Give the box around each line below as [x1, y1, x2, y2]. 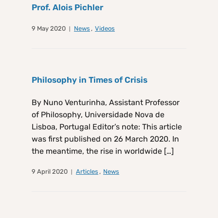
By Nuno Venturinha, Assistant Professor [32, 98, 180, 108]
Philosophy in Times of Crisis [32, 75, 147, 85]
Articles [76, 168, 98, 176]
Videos [95, 25, 115, 33]
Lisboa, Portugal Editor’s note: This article [32, 122, 182, 132]
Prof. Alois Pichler [32, 2, 103, 13]
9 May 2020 [32, 25, 66, 33]
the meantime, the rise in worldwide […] [32, 146, 174, 156]
